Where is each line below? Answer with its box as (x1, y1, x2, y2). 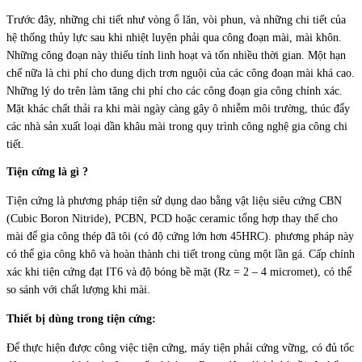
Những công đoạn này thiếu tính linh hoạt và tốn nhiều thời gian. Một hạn (6, 49, 346, 62)
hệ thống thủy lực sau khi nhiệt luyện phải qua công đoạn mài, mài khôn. (6, 32, 342, 44)
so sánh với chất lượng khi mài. (6, 283, 150, 296)
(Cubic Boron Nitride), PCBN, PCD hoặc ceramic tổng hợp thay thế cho (6, 212, 338, 225)
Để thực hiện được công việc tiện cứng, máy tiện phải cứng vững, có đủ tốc (6, 341, 354, 354)
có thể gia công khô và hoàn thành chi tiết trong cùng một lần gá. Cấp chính (6, 247, 355, 260)
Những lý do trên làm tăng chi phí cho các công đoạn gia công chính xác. (6, 85, 343, 98)
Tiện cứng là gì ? (6, 165, 88, 178)
